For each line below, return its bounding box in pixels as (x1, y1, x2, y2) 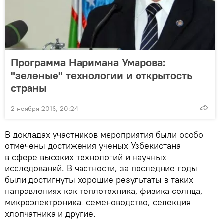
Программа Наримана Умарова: (11, 55, 165, 69)
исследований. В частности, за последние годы (5, 162, 197, 174)
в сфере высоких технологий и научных (5, 151, 166, 163)
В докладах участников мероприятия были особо (5, 128, 203, 140)
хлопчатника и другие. (5, 207, 96, 219)
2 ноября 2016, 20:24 (11, 104, 78, 113)
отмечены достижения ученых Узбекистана (5, 139, 181, 151)
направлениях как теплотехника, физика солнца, (5, 185, 203, 196)
